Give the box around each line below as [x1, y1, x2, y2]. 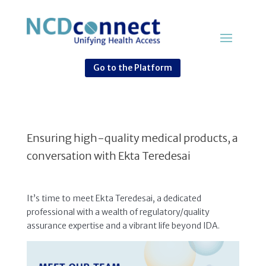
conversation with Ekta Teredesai [26, 148, 191, 163]
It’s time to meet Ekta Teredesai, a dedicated [26, 192, 201, 204]
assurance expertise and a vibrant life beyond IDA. [26, 220, 220, 231]
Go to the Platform [93, 62, 173, 74]
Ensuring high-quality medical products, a [26, 131, 238, 145]
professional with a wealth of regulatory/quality [26, 206, 210, 217]
